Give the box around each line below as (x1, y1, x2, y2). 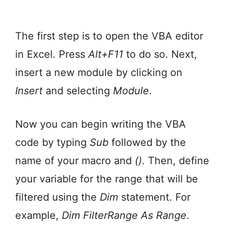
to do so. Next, (123, 48, 197, 61)
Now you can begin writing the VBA (15, 118, 186, 131)
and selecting (43, 85, 113, 97)
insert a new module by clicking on (15, 66, 182, 79)
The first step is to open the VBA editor (15, 30, 203, 43)
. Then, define (142, 155, 209, 167)
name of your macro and (15, 155, 135, 167)
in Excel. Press (15, 48, 88, 61)
